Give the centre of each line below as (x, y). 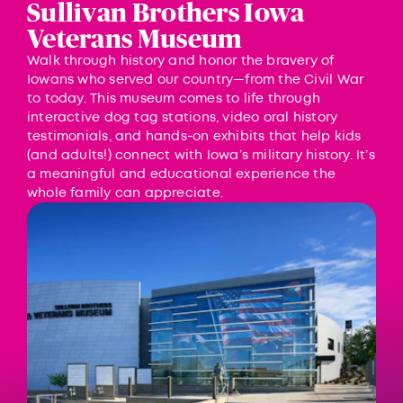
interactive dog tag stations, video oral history (183, 118)
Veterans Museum (135, 39)
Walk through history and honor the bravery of (181, 61)
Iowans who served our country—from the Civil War (196, 80)
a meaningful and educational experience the (182, 175)
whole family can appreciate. (125, 193)
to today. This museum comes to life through (174, 99)
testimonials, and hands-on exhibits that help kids (194, 137)
